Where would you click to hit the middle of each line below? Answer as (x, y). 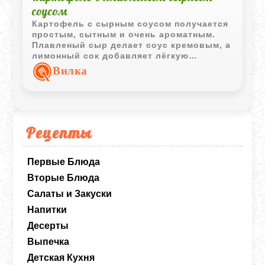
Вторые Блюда (64, 177)
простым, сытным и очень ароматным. (124, 34)
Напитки (47, 209)
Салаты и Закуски (70, 193)
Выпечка (49, 241)
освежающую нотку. (79, 66)
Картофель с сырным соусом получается (130, 23)
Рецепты (59, 132)
